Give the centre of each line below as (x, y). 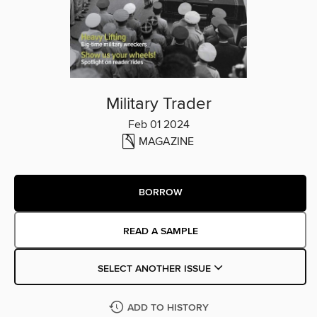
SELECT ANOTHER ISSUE (155, 269)
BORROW (160, 193)
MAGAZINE (166, 141)
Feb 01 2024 (158, 124)
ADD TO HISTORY (168, 307)
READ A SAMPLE (160, 231)
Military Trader (158, 104)
